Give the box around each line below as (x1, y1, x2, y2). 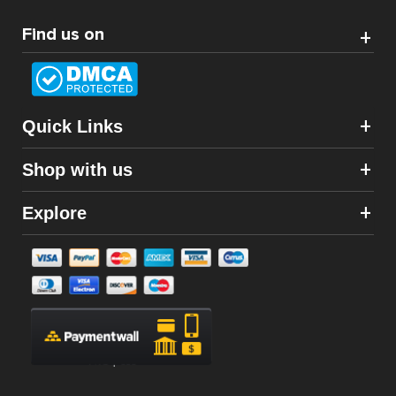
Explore (22, 202, 87, 223)
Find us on (22, 23, 104, 45)
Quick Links (22, 116, 123, 136)
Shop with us (22, 159, 133, 179)
